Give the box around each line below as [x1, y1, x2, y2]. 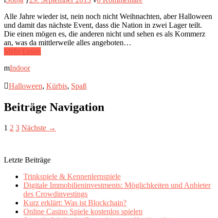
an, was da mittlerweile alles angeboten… [4, 38, 131, 47]
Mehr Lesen [4, 47, 41, 55]
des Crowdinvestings [23, 189, 88, 198]
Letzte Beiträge [4, 155, 51, 164]
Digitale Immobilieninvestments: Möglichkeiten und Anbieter [23, 181, 211, 189]
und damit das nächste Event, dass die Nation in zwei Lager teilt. [4, 21, 202, 29]
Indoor [10, 64, 30, 72]
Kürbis [46, 82, 67, 90]
